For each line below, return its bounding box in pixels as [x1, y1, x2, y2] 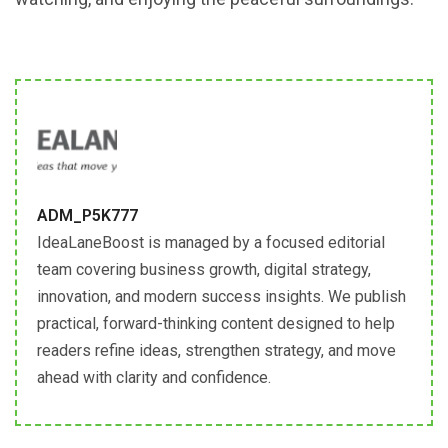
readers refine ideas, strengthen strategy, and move [37, 340, 396, 360]
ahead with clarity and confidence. [37, 367, 271, 387]
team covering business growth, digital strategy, [37, 259, 371, 279]
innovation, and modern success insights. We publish [37, 286, 406, 306]
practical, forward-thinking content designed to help [37, 313, 395, 333]
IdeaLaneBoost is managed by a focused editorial [37, 232, 385, 252]
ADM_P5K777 [37, 205, 138, 225]
